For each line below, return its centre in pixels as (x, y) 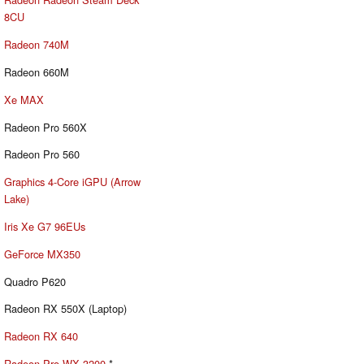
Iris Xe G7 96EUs (45, 227)
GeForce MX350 (42, 253)
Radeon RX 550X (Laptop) (65, 309)
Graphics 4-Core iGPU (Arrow (72, 182)
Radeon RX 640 (41, 336)
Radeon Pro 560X (45, 127)
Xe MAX (24, 99)
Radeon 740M (37, 45)
